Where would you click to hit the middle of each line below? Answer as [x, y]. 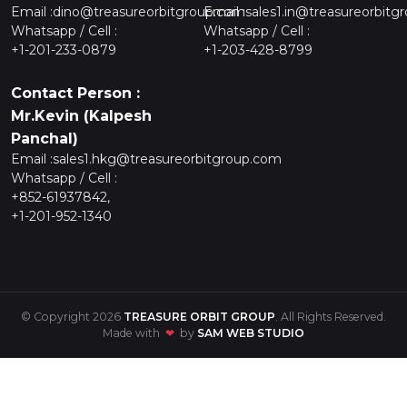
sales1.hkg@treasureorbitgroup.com [167, 159]
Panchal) [45, 138]
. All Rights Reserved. [331, 316]
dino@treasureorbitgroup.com [149, 11]
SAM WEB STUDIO [251, 333]
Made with [134, 333]
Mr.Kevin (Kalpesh [81, 115]
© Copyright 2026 [72, 316]
